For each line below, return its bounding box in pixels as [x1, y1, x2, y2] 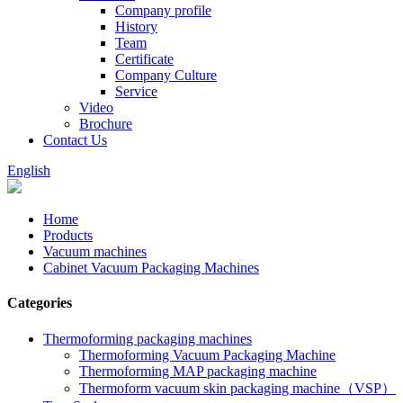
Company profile [115, 3, 211, 18]
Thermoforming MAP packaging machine [79, 363, 317, 379]
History [115, 19, 157, 34]
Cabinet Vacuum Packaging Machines [43, 260, 259, 275]
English [7, 163, 50, 178]
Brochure [79, 116, 132, 131]
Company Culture [115, 67, 217, 83]
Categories [7, 295, 72, 311]
